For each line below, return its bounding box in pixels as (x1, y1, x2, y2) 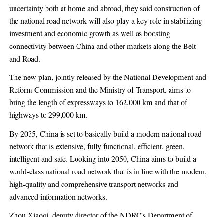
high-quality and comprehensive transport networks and (9, 178, 178, 189)
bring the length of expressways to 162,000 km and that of (9, 97, 187, 108)
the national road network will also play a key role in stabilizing (9, 15, 202, 26)
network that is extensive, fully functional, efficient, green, (9, 140, 185, 152)
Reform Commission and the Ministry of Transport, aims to (9, 84, 191, 95)
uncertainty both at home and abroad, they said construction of (9, 2, 200, 14)
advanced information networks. (9, 191, 107, 202)
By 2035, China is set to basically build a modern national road (9, 128, 201, 139)
